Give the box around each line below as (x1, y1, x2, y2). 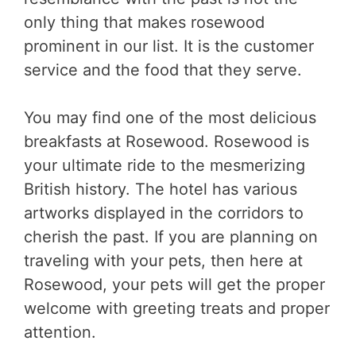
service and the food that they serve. (24, 60, 307, 79)
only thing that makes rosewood (24, 12, 265, 32)
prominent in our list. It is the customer (24, 36, 314, 56)
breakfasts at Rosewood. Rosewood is (24, 131, 309, 151)
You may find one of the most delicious (24, 107, 316, 127)
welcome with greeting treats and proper (24, 298, 330, 318)
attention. (24, 322, 96, 342)
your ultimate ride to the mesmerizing (24, 155, 305, 175)
